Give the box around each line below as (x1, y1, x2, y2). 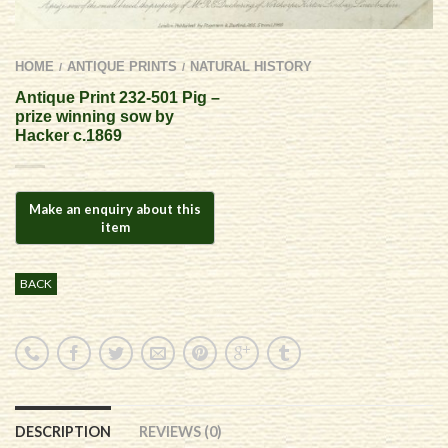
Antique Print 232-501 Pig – (15, 88, 220, 106)
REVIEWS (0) (139, 423, 222, 441)
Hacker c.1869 (15, 126, 122, 144)
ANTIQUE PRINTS (67, 59, 177, 75)
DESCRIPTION (15, 423, 111, 441)
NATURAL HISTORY (190, 59, 312, 75)
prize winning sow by (15, 107, 174, 125)
